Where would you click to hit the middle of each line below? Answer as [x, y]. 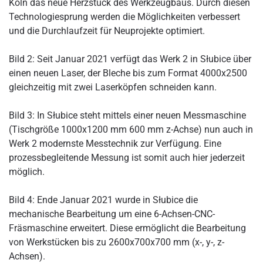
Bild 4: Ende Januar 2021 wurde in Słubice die [103, 200]
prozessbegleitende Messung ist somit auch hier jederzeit [127, 157]
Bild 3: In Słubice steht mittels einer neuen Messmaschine [127, 115]
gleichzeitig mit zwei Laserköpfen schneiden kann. [113, 87]
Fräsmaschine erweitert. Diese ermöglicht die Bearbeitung [127, 228]
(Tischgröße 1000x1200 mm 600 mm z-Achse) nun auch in [131, 129]
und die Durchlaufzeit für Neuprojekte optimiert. [107, 31]
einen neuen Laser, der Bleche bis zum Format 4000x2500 [128, 73]
